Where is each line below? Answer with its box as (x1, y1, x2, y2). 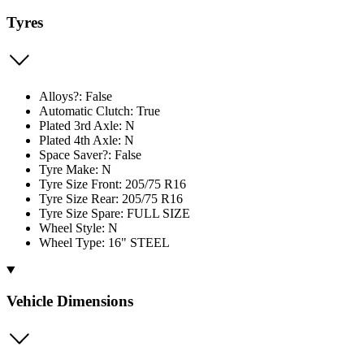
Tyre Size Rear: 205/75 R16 (39, 191, 183, 206)
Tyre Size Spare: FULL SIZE (39, 206, 190, 220)
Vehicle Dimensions (6, 292, 133, 310)
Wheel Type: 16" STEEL (39, 235, 170, 249)
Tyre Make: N (39, 162, 111, 176)
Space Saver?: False (39, 147, 141, 162)
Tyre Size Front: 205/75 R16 (39, 176, 186, 191)
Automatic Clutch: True (39, 103, 160, 118)
